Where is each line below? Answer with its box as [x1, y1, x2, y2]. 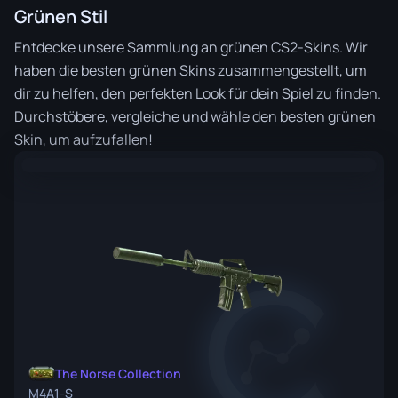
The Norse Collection [55, 365, 181, 382]
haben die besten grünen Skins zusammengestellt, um [14, 60, 367, 80]
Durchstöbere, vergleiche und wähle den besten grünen [14, 107, 376, 126]
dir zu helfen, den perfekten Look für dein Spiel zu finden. [14, 84, 381, 103]
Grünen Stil [14, 4, 107, 28]
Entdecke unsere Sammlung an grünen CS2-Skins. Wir [14, 37, 368, 57]
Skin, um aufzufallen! [14, 130, 153, 149]
